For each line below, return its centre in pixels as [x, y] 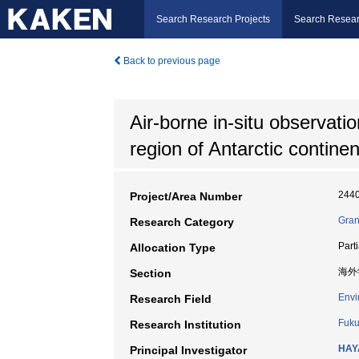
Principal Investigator [188, 350]
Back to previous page [171, 61]
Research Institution [186, 325]
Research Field [171, 299]
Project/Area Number [186, 196]
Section [151, 273]
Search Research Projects [213, 19]
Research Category [182, 222]
